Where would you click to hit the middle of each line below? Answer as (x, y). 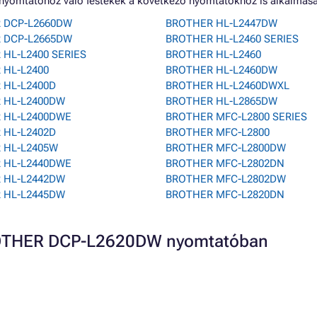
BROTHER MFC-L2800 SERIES (236, 117)
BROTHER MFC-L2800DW (226, 148)
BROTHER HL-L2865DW (221, 101)
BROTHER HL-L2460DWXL (227, 86)
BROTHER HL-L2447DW (221, 23)
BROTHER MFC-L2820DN (225, 195)
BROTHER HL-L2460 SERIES (232, 39)
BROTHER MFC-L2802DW (226, 179)
